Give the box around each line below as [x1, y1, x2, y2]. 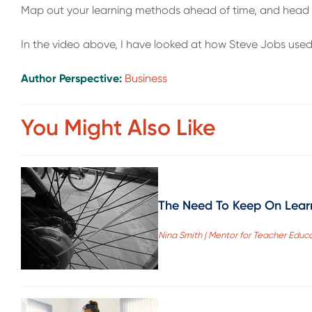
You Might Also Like [21, 114, 216, 141]
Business [125, 72, 167, 86]
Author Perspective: [21, 72, 125, 86]
